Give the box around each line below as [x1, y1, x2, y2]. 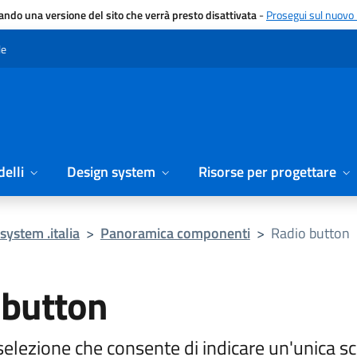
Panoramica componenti [100, 222, 250, 244]
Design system [67, 161, 155, 182]
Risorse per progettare [198, 161, 336, 182]
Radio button [270, 222, 350, 244]
